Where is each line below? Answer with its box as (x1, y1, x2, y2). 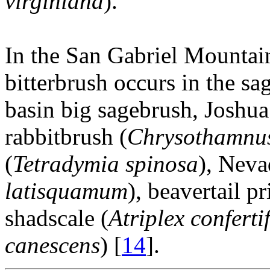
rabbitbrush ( (5, 123, 127, 149)
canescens (5, 231, 100, 258)
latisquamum (5, 177, 128, 204)
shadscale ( (5, 204, 108, 231)
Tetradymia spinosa (13, 150, 198, 177)
